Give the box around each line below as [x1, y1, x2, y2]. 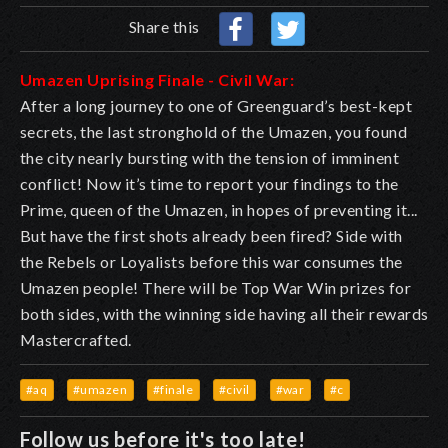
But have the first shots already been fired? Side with [20, 225, 403, 245]
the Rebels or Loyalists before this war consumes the [20, 251, 403, 271]
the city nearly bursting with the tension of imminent [20, 147, 400, 167]
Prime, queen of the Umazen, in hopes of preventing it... [20, 199, 418, 219]
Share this [129, 16, 204, 36]
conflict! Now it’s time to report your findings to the [20, 173, 399, 193]
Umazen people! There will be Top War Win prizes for [20, 277, 412, 297]
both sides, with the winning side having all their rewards [20, 303, 429, 323]
